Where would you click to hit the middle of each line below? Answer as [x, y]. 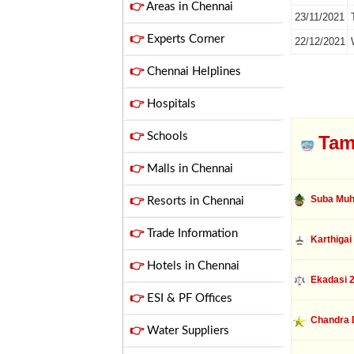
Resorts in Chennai [194, 201]
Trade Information [191, 233]
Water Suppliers [186, 331]
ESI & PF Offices [188, 298]
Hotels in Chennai [192, 266]
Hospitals [170, 104]
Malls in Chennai [188, 169]
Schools [166, 136]
